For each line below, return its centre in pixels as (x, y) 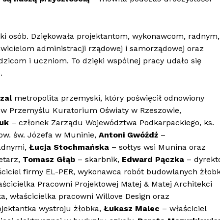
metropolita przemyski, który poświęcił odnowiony (108, 98)
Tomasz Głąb (49, 160)
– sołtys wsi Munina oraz (159, 147)
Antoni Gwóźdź (130, 135)
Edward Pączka (154, 160)
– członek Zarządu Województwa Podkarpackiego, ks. (113, 123)
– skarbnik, (98, 160)
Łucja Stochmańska (70, 147)
